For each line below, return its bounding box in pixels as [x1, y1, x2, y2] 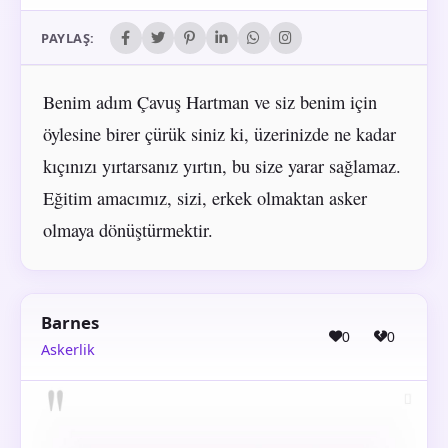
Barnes [41, 310, 99, 334]
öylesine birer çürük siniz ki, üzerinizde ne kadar [42, 122, 396, 147]
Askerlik [41, 340, 95, 360]
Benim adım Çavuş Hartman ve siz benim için [42, 90, 377, 115]
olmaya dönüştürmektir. [42, 218, 213, 243]
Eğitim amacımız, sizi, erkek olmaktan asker [42, 186, 367, 211]
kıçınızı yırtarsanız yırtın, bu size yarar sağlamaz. [42, 154, 401, 179]
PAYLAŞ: [41, 28, 95, 47]
